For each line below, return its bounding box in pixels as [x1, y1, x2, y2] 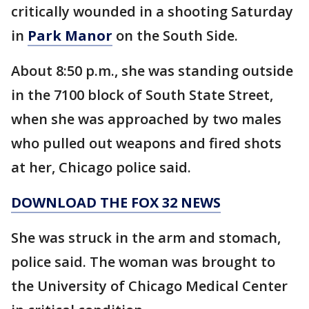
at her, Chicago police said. [11, 158, 191, 177]
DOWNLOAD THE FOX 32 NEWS [11, 193, 221, 212]
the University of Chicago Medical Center [11, 277, 288, 295]
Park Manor [28, 26, 112, 45]
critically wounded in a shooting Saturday [11, 2, 293, 21]
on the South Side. [112, 26, 238, 45]
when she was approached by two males [11, 110, 281, 128]
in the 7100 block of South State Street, [11, 86, 273, 104]
